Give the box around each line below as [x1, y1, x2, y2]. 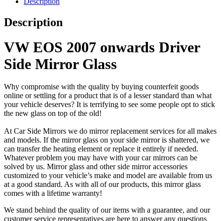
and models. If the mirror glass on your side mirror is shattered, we [4, 136, 210, 145]
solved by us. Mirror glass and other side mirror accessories [4, 162, 187, 171]
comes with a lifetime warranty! [4, 189, 104, 198]
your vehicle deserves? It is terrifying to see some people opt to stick [4, 100, 215, 109]
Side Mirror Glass [4, 56, 117, 73]
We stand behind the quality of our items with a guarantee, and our [4, 206, 210, 215]
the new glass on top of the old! [4, 109, 102, 118]
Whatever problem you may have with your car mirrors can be [4, 153, 197, 162]
